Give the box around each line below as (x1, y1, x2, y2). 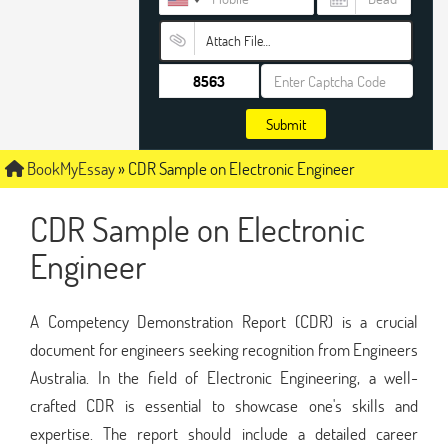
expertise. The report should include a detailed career (30, 421, 418, 445)
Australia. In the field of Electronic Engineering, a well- (30, 365, 418, 389)
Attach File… (205, 31, 270, 50)
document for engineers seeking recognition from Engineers (30, 337, 418, 361)
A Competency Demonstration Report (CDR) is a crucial (30, 309, 418, 333)
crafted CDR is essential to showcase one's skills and (30, 393, 418, 417)
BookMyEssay (24, 157, 115, 180)
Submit (266, 114, 306, 134)
